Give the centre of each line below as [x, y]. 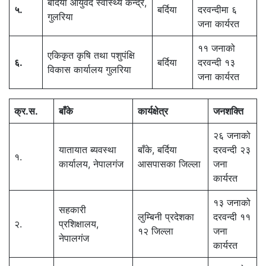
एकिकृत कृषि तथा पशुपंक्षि [91, 55]
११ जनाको [216, 48]
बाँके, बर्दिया [157, 149]
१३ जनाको [232, 202]
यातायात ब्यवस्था [88, 149]
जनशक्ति [228, 111]
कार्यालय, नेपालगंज [91, 164]
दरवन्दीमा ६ [217, 9]
